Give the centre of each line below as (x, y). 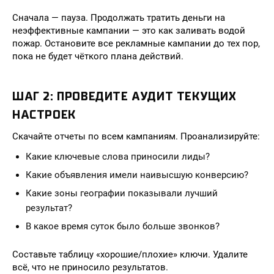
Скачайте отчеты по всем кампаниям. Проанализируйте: (136, 136)
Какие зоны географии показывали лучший (122, 193)
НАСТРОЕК (44, 115)
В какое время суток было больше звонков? (123, 226)
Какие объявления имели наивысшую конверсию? (137, 175)
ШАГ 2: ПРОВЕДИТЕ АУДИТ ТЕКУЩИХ (125, 96)
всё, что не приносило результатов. (90, 267)
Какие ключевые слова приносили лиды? (118, 157)
